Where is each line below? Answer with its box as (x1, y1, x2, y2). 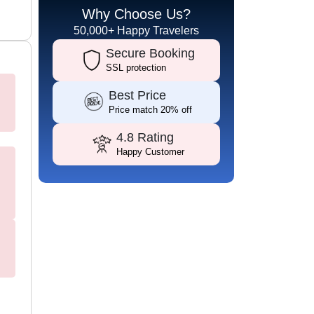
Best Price (109, 88, 166, 102)
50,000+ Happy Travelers (74, 25, 199, 36)
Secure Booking (106, 46, 195, 60)
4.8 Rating (116, 130, 174, 144)
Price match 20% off (109, 104, 192, 115)
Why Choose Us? (82, 6, 191, 22)
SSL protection (106, 62, 166, 73)
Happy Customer (116, 146, 184, 157)
